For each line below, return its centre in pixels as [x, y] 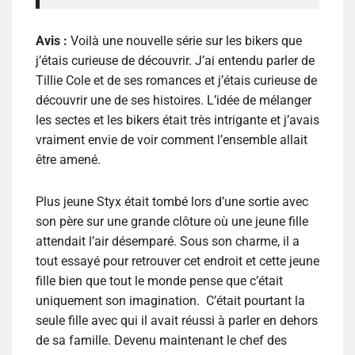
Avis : [53, 41]
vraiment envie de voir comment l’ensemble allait [172, 140]
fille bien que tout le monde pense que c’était [159, 281]
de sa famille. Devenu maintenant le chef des [161, 341]
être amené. [68, 160]
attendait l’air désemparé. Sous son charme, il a [168, 242]
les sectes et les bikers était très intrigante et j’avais [177, 120]
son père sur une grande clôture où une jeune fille [172, 222]
